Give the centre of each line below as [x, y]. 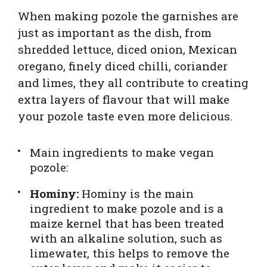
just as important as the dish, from [115, 32]
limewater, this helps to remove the [130, 253]
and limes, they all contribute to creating [133, 82]
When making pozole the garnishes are [128, 15]
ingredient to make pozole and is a [127, 208]
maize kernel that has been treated [127, 223]
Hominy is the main [136, 193]
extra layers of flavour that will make [124, 99]
